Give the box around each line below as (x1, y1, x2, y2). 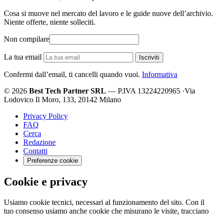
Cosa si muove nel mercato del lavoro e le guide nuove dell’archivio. (4, 9, 213, 17)
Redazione (23, 138, 56, 146)
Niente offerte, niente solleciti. (4, 17, 95, 26)
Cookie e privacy (4, 175, 88, 188)
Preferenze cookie (27, 156, 78, 164)
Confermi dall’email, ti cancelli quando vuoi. (4, 70, 142, 78)
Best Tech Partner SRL (29, 86, 106, 95)
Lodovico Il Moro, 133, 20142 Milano (4, 95, 121, 104)
